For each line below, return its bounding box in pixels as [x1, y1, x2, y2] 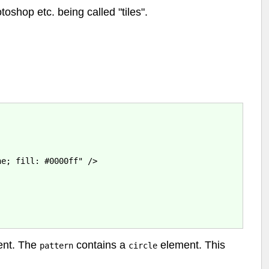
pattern [40, 241, 73, 251]
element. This [157, 239, 225, 252]
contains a [73, 239, 128, 252]
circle [128, 241, 157, 251]
